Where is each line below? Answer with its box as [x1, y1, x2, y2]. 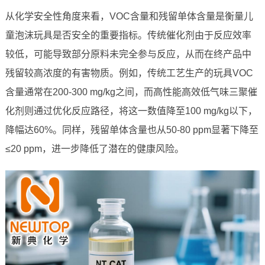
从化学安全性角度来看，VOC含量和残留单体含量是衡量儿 [5, 11, 253, 22]
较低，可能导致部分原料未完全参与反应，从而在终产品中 [5, 49, 251, 60]
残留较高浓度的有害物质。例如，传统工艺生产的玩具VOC [5, 68, 253, 79]
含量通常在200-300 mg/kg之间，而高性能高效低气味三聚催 [5, 87, 257, 98]
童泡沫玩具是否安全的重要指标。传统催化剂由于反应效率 [5, 30, 251, 41]
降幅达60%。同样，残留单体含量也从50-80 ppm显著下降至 [5, 125, 258, 135]
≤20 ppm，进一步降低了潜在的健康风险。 [5, 144, 184, 154]
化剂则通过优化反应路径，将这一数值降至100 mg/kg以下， [5, 106, 257, 117]
